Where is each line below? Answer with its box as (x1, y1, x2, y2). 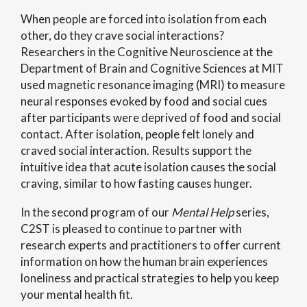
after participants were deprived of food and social (21, 110, 281, 125)
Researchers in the (21, 45, 117, 59)
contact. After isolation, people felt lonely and (21, 127, 254, 141)
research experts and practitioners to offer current (21, 238, 281, 252)
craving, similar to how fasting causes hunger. (21, 176, 252, 191)
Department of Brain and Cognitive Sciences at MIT (21, 61, 284, 75)
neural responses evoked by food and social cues (21, 94, 267, 108)
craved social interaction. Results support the (21, 143, 251, 158)
